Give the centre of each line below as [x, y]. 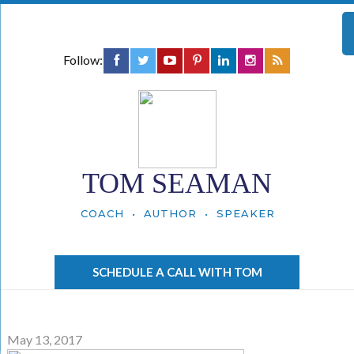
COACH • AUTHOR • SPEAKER [178, 213]
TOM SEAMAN [177, 183]
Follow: [83, 60]
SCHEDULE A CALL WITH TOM [177, 272]
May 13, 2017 [44, 339]
